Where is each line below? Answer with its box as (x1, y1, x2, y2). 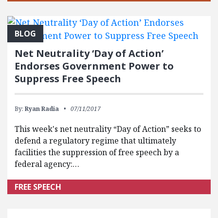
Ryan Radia (25, 105, 59, 113)
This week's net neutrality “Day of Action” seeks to (15, 124, 201, 135)
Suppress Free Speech (15, 72, 121, 86)
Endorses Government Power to (15, 59, 174, 73)
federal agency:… (15, 159, 79, 170)
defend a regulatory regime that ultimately (15, 135, 176, 146)
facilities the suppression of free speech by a (15, 147, 179, 158)
